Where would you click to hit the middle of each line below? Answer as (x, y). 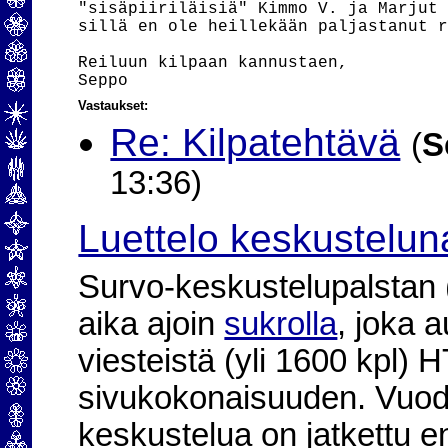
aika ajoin (151, 324)
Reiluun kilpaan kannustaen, (213, 63)
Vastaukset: (113, 105)
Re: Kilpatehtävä (255, 142)
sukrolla (281, 324)
